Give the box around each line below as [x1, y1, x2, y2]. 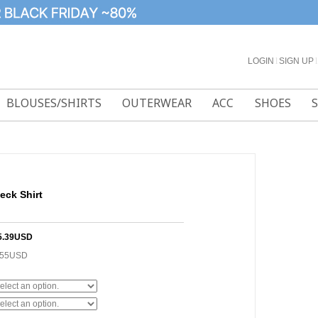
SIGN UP [279, 56, 314, 66]
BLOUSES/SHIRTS [6, 95, 102, 111]
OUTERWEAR [122, 95, 192, 111]
